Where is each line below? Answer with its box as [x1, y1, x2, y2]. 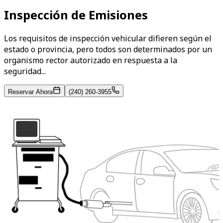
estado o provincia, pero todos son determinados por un [4, 43, 212, 55]
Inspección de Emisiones [4, 6, 148, 23]
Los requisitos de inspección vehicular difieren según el [4, 32, 212, 44]
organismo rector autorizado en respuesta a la [4, 54, 177, 66]
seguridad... [4, 65, 46, 77]
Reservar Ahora [8, 88, 53, 96]
